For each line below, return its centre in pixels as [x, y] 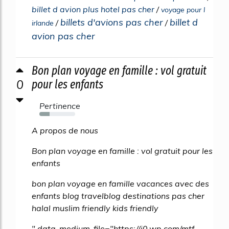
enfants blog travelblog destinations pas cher [118, 196]
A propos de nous [65, 130]
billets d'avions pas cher [112, 22]
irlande [43, 23]
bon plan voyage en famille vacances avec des [120, 183]
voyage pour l [183, 9]
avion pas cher [63, 36]
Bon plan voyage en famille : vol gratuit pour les [122, 151]
